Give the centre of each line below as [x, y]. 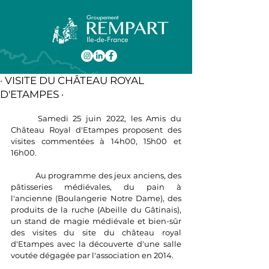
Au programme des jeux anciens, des [23, 175]
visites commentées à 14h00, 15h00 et [96, 141]
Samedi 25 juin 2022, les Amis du [24, 118]
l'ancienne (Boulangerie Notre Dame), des [96, 198]
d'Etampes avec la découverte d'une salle [96, 244]
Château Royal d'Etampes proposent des [96, 130]
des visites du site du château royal [96, 232]
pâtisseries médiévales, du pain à [96, 187]
